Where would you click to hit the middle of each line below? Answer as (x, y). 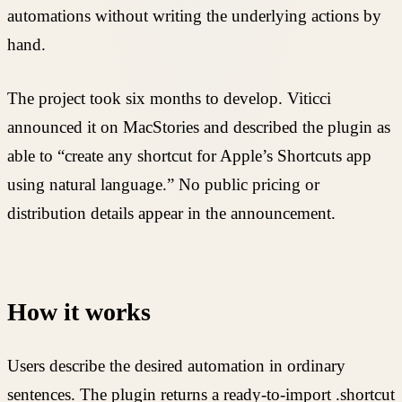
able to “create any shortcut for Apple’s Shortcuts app (189, 156)
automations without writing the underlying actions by (194, 15)
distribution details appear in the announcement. (171, 214)
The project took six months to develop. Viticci (169, 99)
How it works (79, 312)
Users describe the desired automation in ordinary (176, 366)
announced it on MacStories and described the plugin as (199, 127)
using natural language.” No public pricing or (163, 185)
